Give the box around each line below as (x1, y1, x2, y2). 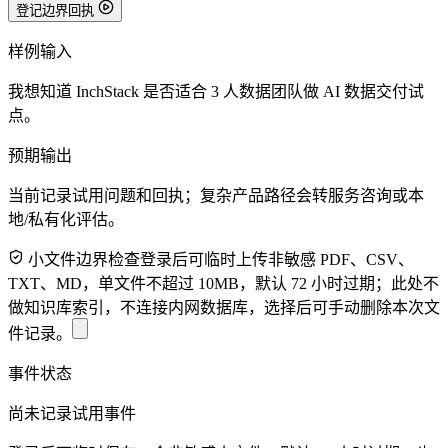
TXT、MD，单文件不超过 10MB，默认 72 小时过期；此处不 (8, 275, 439, 293)
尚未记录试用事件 (8, 405, 136, 423)
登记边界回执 (16, 3, 94, 19)
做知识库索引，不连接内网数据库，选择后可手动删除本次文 (8, 299, 440, 317)
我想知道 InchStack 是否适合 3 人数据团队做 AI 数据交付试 (8, 83, 424, 101)
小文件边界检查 (24, 251, 140, 269)
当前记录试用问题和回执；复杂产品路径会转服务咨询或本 (8, 187, 424, 205)
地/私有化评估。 (8, 211, 124, 229)
